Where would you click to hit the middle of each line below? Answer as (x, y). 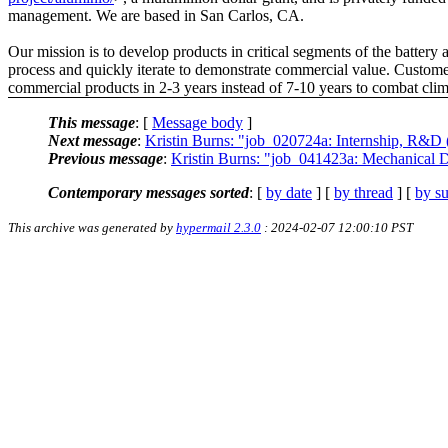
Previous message (105, 158)
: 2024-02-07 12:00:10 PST (337, 227)
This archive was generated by (92, 227)
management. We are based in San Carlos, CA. (156, 15)
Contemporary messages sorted (148, 192)
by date (289, 192)
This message (91, 122)
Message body (197, 122)
